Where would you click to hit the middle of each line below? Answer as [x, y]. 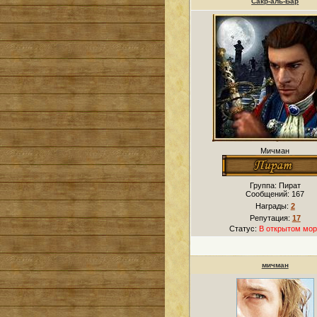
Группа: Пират [275, 185]
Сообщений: [269, 194]
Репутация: [271, 218]
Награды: [273, 206]
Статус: [244, 229]
